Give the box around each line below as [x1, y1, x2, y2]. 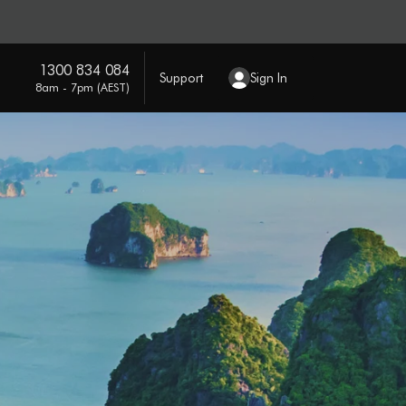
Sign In [249, 69, 287, 86]
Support [159, 69, 203, 86]
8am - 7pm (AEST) [34, 79, 130, 94]
